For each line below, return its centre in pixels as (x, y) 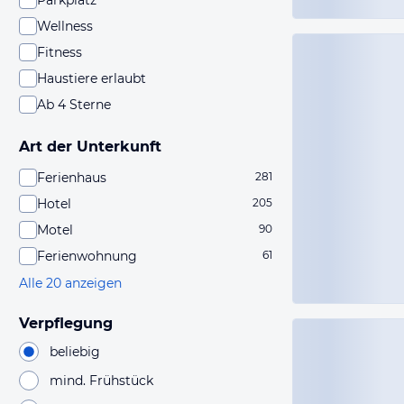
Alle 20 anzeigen (70, 283)
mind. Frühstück (101, 380)
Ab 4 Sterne (74, 105)
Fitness (60, 52)
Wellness (65, 26)
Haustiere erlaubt (92, 78)
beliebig (75, 351)
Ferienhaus (72, 178)
